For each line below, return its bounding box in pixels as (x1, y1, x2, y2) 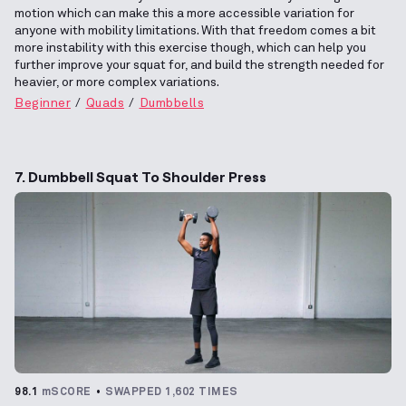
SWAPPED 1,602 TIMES (105, 386, 238, 398)
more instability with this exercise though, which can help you (14, 41, 366, 54)
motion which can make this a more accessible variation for (14, 6, 354, 20)
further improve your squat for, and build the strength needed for (14, 58, 384, 72)
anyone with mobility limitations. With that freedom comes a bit (14, 24, 376, 37)
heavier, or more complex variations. (14, 75, 219, 89)
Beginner (14, 96, 71, 110)
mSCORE (41, 386, 92, 398)
